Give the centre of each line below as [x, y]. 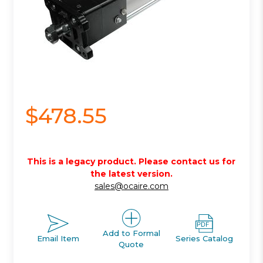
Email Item [58, 239]
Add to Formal [131, 233]
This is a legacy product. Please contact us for [131, 161]
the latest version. [131, 173]
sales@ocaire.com [131, 186]
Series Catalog [205, 239]
